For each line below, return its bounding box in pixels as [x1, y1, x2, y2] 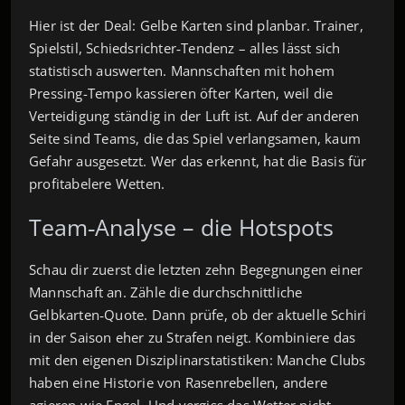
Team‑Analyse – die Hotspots [29, 211, 334, 242]
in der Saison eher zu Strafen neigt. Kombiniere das [29, 327, 356, 346]
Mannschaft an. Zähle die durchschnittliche [29, 282, 303, 301]
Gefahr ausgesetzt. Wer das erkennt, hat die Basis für [29, 151, 367, 170]
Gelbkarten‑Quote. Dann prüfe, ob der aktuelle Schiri [29, 305, 367, 324]
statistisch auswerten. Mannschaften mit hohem [29, 61, 335, 80]
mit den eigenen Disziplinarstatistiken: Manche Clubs [29, 350, 366, 369]
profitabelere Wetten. [29, 174, 165, 193]
